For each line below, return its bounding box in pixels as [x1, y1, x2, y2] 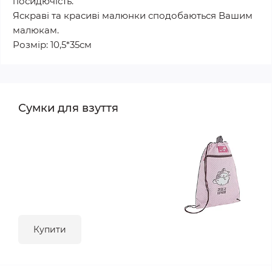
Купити [33, 224, 66, 235]
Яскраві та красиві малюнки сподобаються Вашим [13, 10, 253, 21]
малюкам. [13, 24, 59, 36]
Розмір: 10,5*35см [13, 39, 92, 50]
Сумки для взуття [18, 101, 118, 115]
